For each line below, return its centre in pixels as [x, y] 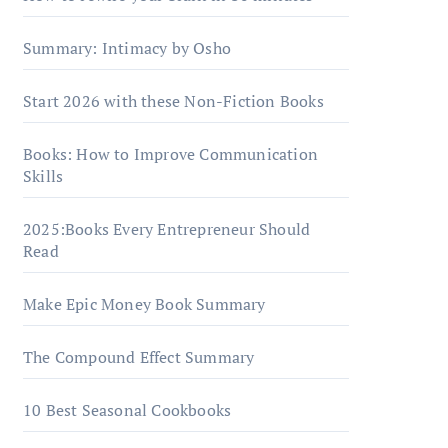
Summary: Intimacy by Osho [127, 48]
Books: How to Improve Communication [170, 154]
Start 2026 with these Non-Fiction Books [173, 101]
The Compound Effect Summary [139, 357]
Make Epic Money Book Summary [144, 304]
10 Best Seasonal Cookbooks [127, 410]
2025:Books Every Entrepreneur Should [167, 229]
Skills [43, 176]
